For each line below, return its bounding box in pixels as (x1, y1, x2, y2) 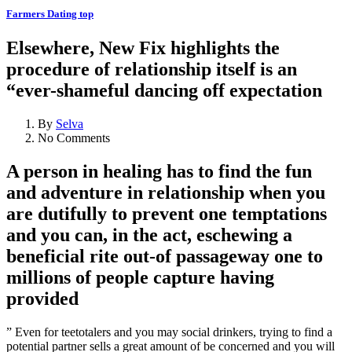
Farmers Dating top (6, 8, 93, 20)
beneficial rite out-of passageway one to (6, 246, 323, 267)
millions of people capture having (6, 267, 274, 288)
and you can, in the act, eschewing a (6, 225, 292, 246)
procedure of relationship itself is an (6, 59, 297, 80)
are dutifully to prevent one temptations (6, 203, 327, 225)
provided (6, 288, 79, 310)
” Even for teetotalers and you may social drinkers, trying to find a (6, 325, 332, 339)
